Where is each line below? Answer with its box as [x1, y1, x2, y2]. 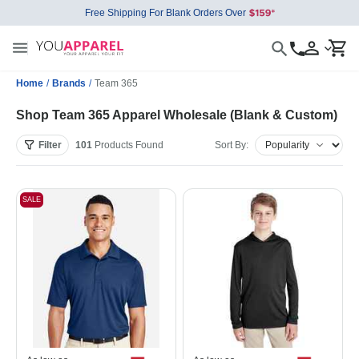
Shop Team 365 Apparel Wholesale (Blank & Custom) [16, 108, 337, 122]
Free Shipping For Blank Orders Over [84, 7, 246, 18]
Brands [52, 78, 86, 89]
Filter [38, 139, 62, 151]
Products [92, 139, 135, 151]
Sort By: [215, 139, 248, 151]
